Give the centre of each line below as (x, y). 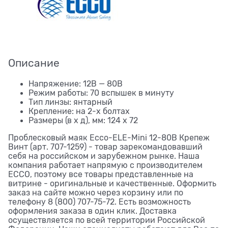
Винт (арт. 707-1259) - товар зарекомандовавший (105, 147)
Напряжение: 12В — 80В (76, 84)
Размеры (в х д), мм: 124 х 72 (83, 120)
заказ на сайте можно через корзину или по (96, 193)
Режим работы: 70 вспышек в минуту (101, 93)
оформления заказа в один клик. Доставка (92, 211)
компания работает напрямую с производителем (105, 165)
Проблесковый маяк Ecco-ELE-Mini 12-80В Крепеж (109, 138)
